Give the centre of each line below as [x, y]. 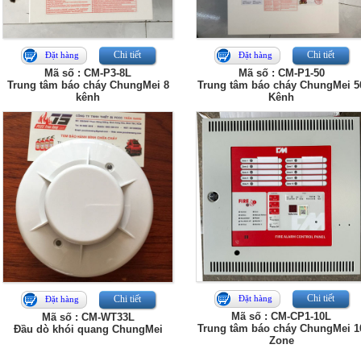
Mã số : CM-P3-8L [88, 73]
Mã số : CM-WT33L [88, 317]
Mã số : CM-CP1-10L [281, 316]
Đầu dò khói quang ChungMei [88, 329]
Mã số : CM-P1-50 [281, 73]
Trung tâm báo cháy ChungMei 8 [88, 85]
